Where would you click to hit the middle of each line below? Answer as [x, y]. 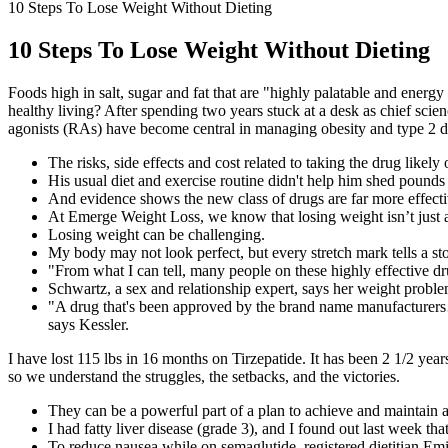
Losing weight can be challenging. [156, 234]
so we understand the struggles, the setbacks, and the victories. [204, 376]
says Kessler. [88, 324]
